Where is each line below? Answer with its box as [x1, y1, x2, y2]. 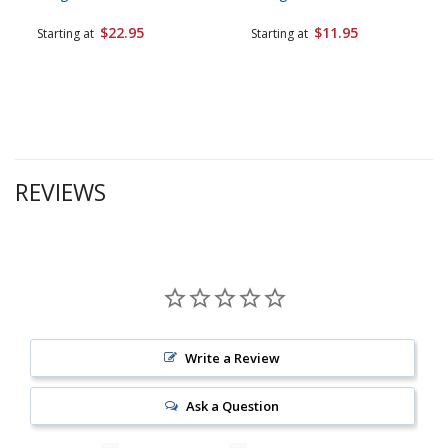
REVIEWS [15, 175, 106, 208]
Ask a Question [186, 396, 280, 415]
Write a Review [185, 348, 281, 367]
